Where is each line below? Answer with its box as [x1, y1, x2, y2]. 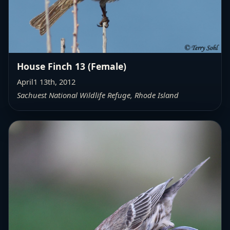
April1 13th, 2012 [17, 76, 75, 87]
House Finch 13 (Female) [17, 60, 126, 72]
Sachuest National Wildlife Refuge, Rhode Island [17, 89, 179, 100]
